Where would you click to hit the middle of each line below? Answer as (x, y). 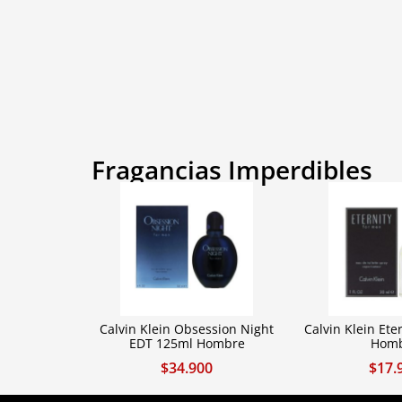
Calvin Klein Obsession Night (187, 328)
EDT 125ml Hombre (187, 343)
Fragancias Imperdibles (232, 170)
